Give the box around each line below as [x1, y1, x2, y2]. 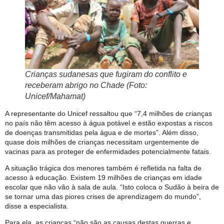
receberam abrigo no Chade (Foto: [25, 80, 147, 89]
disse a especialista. [5, 201, 70, 210]
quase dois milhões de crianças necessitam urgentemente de [5, 137, 199, 146]
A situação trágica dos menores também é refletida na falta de [5, 163, 201, 172]
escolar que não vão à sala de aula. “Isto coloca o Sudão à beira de [5, 182, 219, 191]
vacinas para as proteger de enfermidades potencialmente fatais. [5, 147, 211, 155]
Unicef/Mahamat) [25, 91, 85, 100]
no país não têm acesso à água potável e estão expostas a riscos [5, 118, 212, 127]
